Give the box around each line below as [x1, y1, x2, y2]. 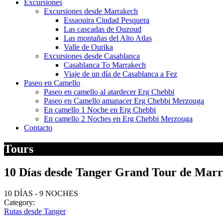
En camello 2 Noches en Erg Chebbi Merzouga [44, 114, 193, 123]
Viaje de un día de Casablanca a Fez [64, 70, 177, 78]
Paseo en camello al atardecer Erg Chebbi [44, 88, 174, 96]
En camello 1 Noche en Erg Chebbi [44, 106, 156, 114]
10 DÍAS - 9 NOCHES [4, 189, 78, 198]
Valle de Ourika [64, 43, 113, 51]
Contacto [24, 123, 52, 132]
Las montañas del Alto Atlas [64, 34, 152, 42]
